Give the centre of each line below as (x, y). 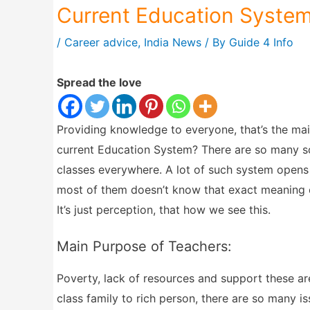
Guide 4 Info (261, 42)
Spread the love (99, 82)
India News (173, 42)
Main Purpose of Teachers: (144, 246)
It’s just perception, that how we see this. (164, 210)
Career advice (101, 42)
